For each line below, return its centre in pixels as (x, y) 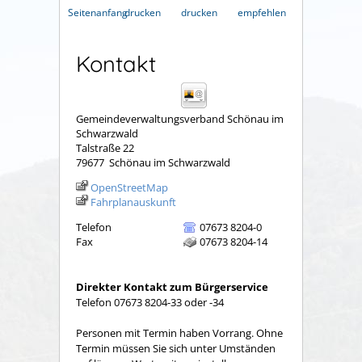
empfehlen (262, 13)
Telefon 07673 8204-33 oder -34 (150, 302)
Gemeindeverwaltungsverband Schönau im (180, 119)
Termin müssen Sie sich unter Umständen (176, 349)
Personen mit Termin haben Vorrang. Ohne (179, 333)
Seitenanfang (98, 13)
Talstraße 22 (105, 148)
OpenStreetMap (129, 188)
